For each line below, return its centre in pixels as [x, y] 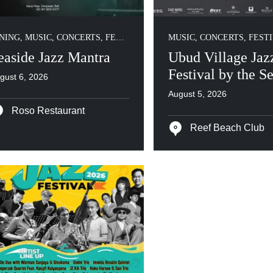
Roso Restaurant [47, 111]
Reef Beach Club [226, 128]
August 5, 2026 [197, 94]
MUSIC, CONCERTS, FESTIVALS [70, 37]
